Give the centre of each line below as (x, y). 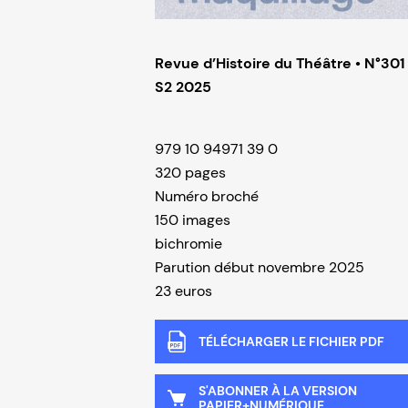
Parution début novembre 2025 (260, 267)
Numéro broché (207, 196)
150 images (193, 219)
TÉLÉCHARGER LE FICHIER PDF (291, 341)
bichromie (189, 243)
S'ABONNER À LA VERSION (278, 390)
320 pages (190, 172)
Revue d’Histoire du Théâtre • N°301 (280, 63)
